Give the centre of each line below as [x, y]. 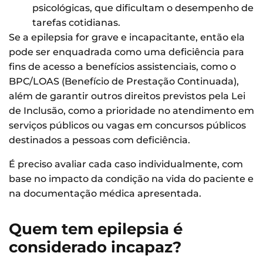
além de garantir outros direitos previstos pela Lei [127, 96]
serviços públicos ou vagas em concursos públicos [127, 125]
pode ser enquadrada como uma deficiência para [127, 52]
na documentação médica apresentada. [105, 193]
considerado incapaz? [95, 247]
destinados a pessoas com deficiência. [100, 140]
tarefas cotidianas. [76, 22]
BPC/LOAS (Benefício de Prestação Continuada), [124, 81]
